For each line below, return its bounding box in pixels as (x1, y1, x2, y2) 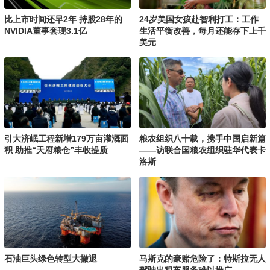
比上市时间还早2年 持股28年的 (4, 14, 122, 24)
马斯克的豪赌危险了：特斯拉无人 (139, 253, 266, 263)
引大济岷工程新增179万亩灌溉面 (4, 134, 128, 144)
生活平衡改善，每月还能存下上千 (139, 25, 266, 36)
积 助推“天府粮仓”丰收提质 (4, 145, 108, 155)
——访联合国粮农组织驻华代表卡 (139, 145, 266, 155)
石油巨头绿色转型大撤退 (4, 253, 97, 263)
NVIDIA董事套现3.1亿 (4, 25, 87, 36)
